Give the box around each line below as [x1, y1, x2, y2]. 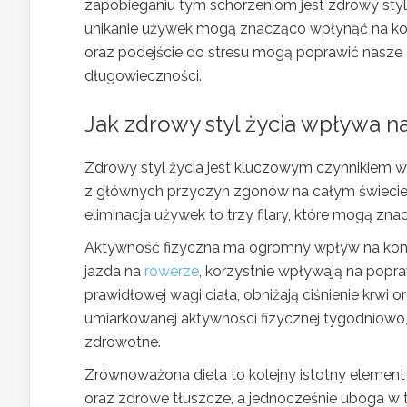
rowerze [144, 262, 199, 280]
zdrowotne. [84, 333, 161, 351]
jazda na [84, 262, 144, 280]
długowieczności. [84, 66, 202, 84]
